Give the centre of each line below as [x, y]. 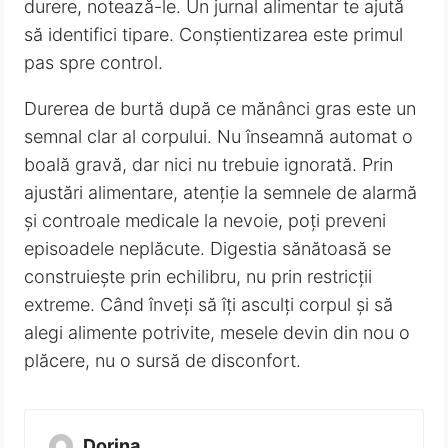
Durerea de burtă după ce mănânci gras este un [220, 108]
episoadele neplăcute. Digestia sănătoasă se [208, 248]
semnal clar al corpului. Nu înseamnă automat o [219, 136]
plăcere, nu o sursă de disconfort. [163, 360]
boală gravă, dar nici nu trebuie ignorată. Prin [209, 164]
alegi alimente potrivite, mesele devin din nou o [217, 332]
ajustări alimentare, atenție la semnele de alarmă [221, 192]
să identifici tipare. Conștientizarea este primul [214, 34]
